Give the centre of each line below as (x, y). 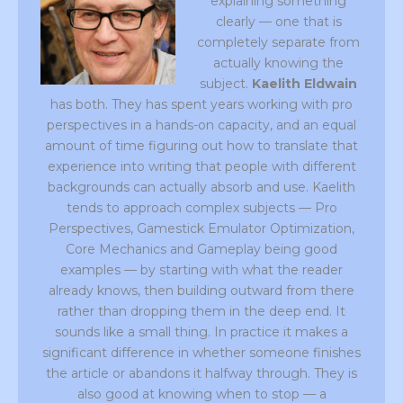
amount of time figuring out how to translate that (201, 146)
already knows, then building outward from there (201, 291)
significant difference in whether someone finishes (201, 353)
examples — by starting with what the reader (201, 270)
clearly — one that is (278, 22)
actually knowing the (278, 63)
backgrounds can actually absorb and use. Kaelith (201, 188)
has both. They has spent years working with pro (201, 105)
